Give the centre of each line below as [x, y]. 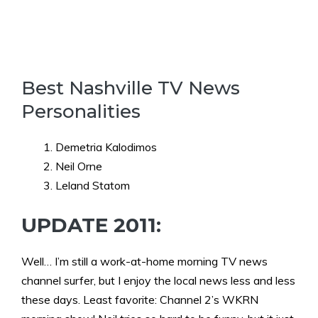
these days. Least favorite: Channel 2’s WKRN [140, 299]
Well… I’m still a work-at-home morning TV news [144, 261]
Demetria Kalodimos [106, 147]
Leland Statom [93, 185]
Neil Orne [79, 166]
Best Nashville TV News [131, 88]
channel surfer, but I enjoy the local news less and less [158, 280]
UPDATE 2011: [91, 225]
